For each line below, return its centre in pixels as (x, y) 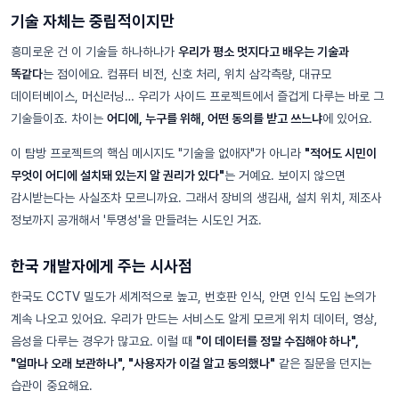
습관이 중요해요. (52, 386)
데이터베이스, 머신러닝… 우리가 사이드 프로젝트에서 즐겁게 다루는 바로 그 (197, 97)
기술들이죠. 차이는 (59, 119)
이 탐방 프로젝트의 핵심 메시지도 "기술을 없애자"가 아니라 (158, 154)
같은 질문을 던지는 (323, 364)
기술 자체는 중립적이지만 (93, 21)
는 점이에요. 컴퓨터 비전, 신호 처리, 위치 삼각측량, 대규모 (187, 74)
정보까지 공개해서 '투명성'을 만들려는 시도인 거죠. (136, 220)
